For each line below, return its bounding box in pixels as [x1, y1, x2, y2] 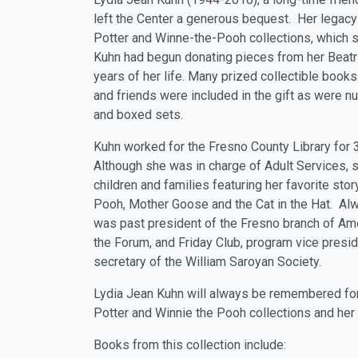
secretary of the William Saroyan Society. [93, 254, 321, 269]
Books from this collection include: [93, 337, 286, 352]
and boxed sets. [93, 107, 183, 122]
